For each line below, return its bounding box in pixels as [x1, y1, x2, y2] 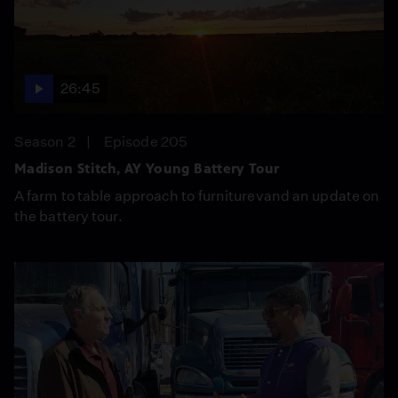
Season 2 [14, 132, 76, 150]
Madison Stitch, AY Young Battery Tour [14, 159, 280, 177]
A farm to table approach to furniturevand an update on [14, 187, 380, 204]
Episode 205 [104, 132, 188, 150]
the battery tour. [14, 207, 123, 225]
